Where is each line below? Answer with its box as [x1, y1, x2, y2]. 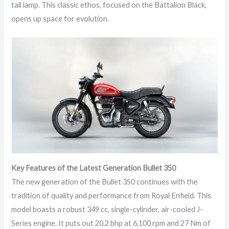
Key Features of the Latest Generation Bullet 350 [11, 163, 176, 172]
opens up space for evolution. [11, 14, 109, 23]
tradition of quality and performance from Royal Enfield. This [11, 191, 212, 200]
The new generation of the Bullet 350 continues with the [11, 177, 198, 186]
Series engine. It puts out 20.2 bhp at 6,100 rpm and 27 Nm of [11, 218, 211, 227]
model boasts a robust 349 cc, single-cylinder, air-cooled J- [11, 204, 203, 214]
